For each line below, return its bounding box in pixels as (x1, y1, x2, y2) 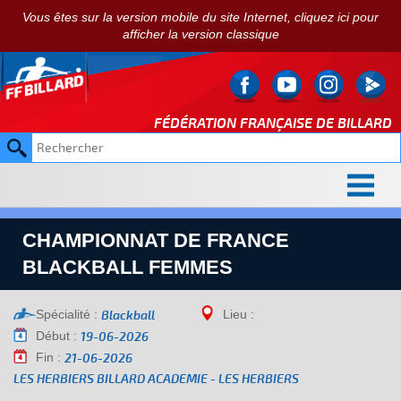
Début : (36, 328, 77, 343)
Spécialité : (36, 307, 98, 321)
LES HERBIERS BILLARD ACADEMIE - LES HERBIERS (13, 371, 299, 387)
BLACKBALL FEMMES (22, 256, 233, 278)
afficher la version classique (122, 27, 279, 41)
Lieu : (223, 307, 254, 321)
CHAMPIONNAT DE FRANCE (22, 229, 289, 252)
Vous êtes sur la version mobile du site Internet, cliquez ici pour (22, 10, 379, 24)
